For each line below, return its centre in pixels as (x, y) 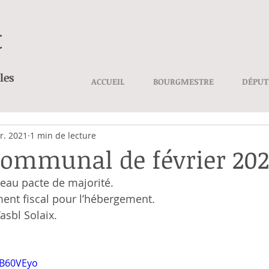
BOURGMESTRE (183, 81)
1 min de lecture (63, 135)
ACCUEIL (108, 81)
